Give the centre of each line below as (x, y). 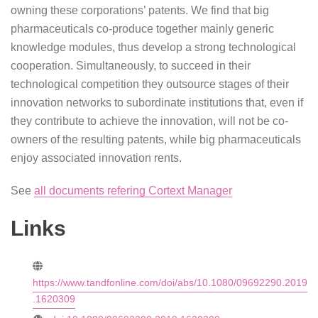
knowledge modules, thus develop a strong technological (153, 47)
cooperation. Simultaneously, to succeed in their (131, 66)
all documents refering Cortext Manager (133, 191)
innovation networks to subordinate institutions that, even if (157, 103)
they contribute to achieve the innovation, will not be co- (149, 121)
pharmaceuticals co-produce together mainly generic (142, 29)
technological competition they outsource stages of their (150, 84)
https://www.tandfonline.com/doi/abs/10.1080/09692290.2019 (170, 283)
